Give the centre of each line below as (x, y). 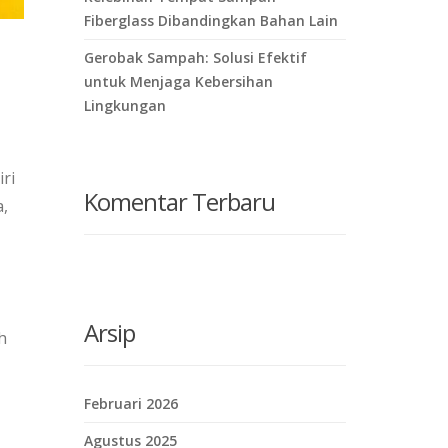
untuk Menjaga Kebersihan (178, 81)
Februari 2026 (130, 403)
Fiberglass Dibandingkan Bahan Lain (210, 20)
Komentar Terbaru (179, 201)
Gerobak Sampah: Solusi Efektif (195, 57)
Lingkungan (124, 105)
